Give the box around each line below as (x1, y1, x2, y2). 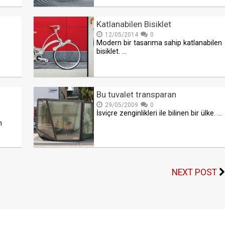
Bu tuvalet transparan (96, 89, 177, 100)
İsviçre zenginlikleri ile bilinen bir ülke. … (96, 109, 222, 118)
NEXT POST (171, 167, 217, 178)
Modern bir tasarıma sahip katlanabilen (96, 39, 222, 48)
